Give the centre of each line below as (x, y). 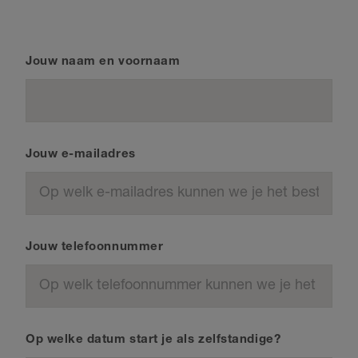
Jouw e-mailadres (81, 154)
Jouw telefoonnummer (95, 247)
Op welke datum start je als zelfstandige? (153, 340)
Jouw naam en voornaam (103, 62)
